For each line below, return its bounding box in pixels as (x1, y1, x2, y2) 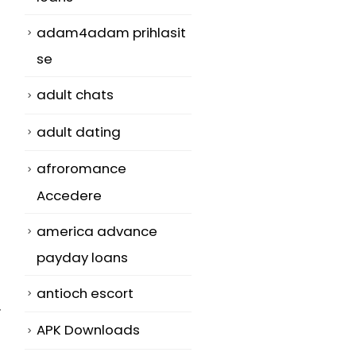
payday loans (37, 247, 128, 267)
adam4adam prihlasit (37, 22, 186, 42)
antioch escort (37, 283, 133, 303)
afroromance (37, 159, 126, 179)
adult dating (37, 122, 121, 141)
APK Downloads (37, 320, 140, 340)
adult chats (37, 85, 114, 105)
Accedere (37, 185, 102, 205)
